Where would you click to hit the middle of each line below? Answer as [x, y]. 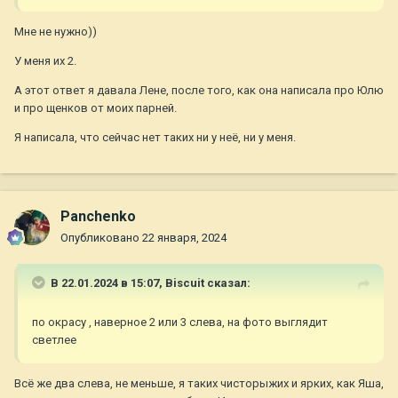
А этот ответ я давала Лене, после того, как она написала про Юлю [199, 91]
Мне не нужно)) [57, 32]
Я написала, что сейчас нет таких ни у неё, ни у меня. [156, 138]
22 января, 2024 [184, 238]
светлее [54, 340]
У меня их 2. [45, 61]
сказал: [227, 283]
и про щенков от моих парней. [97, 108]
